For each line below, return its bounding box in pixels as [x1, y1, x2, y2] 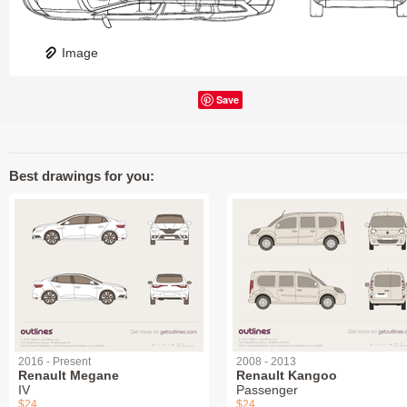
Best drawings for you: [9, 167, 154, 184]
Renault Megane [18, 367, 119, 382]
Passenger [236, 382, 298, 397]
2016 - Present [18, 354, 91, 368]
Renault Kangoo [236, 367, 337, 382]
